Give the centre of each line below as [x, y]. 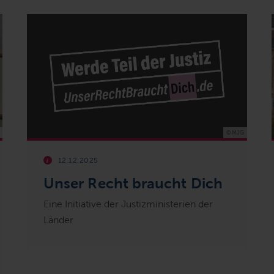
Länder [58, 220]
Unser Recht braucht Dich [133, 183]
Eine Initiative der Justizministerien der [128, 204]
